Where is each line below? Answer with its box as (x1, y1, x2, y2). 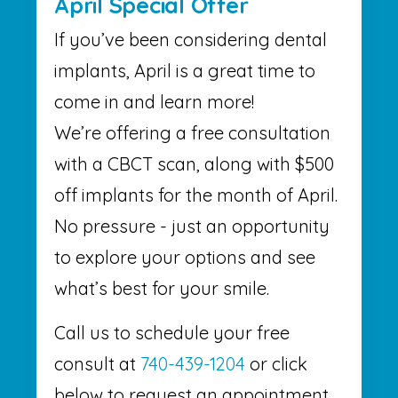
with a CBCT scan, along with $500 (54, 153, 334, 176)
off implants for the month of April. (54, 184, 338, 207)
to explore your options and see (54, 246, 315, 269)
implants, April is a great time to (54, 60, 315, 83)
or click (245, 353, 307, 376)
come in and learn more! (54, 91, 254, 114)
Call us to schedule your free (54, 322, 290, 345)
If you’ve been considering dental (54, 28, 327, 52)
